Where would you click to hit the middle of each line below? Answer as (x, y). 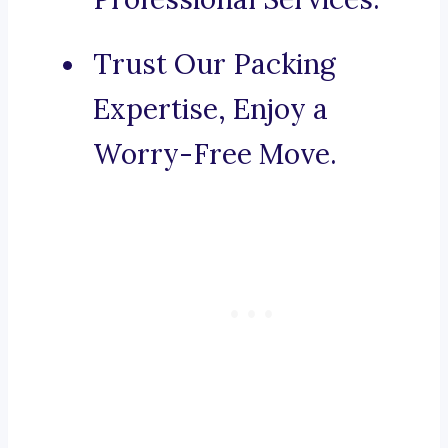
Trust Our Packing (214, 64)
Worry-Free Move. (215, 154)
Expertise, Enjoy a (210, 109)
